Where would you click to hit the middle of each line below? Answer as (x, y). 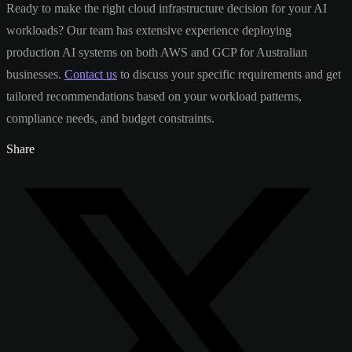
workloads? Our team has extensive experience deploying (149, 30)
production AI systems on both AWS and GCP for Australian (157, 52)
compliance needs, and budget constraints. (110, 118)
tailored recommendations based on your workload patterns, (154, 96)
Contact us (91, 74)
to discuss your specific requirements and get (229, 74)
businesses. (35, 74)
